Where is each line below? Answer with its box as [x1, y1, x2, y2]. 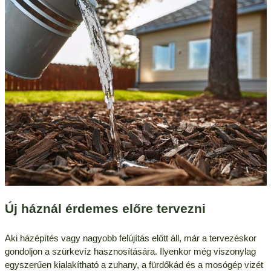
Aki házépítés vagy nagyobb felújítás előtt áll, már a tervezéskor [4, 232, 256, 243]
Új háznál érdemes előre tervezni [4, 201, 206, 217]
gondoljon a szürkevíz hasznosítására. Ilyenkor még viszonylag [4, 246, 256, 256]
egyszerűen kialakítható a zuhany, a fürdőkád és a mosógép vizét [4, 259, 263, 270]
